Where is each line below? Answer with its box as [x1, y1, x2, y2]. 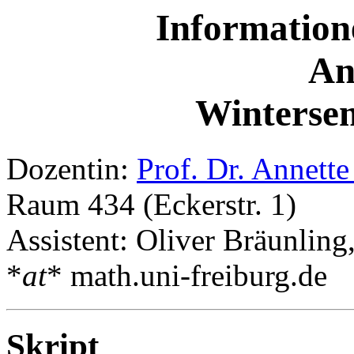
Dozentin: [6, 152, 137, 186]
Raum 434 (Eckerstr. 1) [6, 187, 296, 222]
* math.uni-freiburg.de [47, 258, 327, 293]
